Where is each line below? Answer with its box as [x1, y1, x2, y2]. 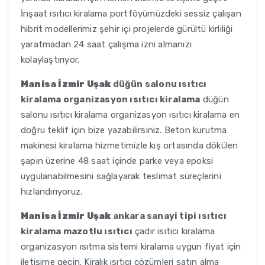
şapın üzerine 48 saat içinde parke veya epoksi [21, 156, 214, 167]
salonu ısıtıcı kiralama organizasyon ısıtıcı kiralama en [21, 109, 240, 121]
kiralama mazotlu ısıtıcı [21, 226, 132, 237]
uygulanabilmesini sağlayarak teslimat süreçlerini [21, 171, 221, 182]
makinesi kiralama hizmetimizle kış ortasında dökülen [21, 140, 238, 151]
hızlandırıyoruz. [21, 186, 83, 198]
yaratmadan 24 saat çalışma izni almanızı [21, 39, 192, 50]
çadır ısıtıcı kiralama [132, 226, 215, 237]
